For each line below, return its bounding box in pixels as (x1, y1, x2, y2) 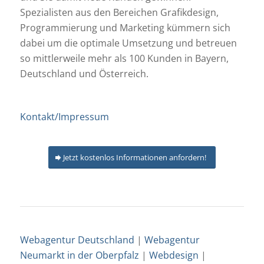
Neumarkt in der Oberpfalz (19, 248, 139, 262)
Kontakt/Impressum (19, 110, 109, 124)
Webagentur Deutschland (19, 233, 134, 246)
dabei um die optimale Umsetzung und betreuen (19, 37, 237, 50)
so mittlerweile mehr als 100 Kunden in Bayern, (19, 52, 229, 65)
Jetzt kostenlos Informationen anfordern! (62, 151, 206, 163)
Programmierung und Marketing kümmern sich (19, 21, 230, 35)
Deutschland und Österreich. (19, 67, 148, 81)
